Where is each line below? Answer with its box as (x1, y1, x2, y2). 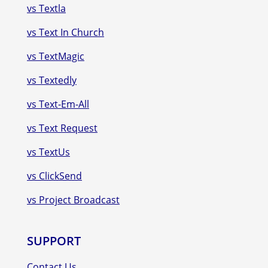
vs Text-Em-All (27, 97, 89, 111)
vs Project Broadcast (27, 193, 120, 206)
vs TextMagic (27, 49, 84, 63)
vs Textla (27, 1, 66, 15)
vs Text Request (27, 121, 98, 135)
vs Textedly (27, 73, 77, 87)
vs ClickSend (27, 169, 82, 182)
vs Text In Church (27, 25, 104, 39)
